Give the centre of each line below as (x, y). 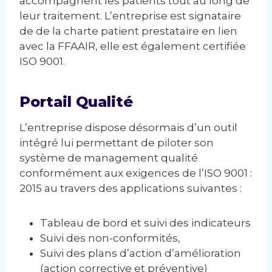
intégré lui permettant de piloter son (117, 143)
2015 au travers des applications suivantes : (131, 189)
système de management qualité (109, 158)
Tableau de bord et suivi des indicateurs (145, 223)
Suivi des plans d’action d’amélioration (141, 253)
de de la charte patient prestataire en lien (128, 31)
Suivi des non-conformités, (110, 238)
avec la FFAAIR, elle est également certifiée (133, 46)
